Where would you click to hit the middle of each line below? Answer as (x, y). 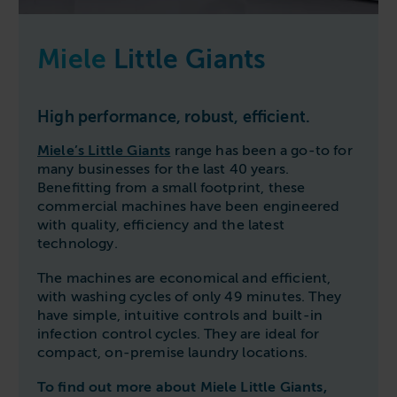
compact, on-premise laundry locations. (173, 352)
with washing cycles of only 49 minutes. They (190, 296)
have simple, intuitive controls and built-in (180, 315)
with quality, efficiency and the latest (161, 225)
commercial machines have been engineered (189, 206)
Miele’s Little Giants (104, 150)
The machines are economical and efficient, (184, 278)
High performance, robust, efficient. (174, 117)
